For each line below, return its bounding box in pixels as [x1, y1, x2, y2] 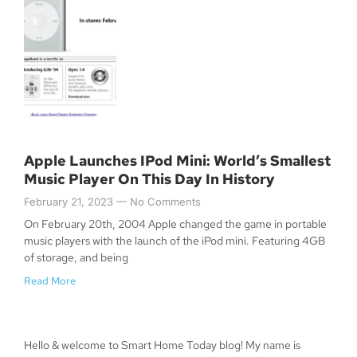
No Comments [127, 195, 201, 209]
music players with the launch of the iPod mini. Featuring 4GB [24, 233, 325, 249]
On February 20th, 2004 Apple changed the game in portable [24, 217, 327, 232]
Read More [24, 274, 76, 288]
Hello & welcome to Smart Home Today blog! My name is [24, 338, 300, 353]
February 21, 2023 [24, 195, 116, 209]
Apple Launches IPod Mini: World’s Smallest [24, 151, 331, 171]
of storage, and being [24, 250, 128, 265]
